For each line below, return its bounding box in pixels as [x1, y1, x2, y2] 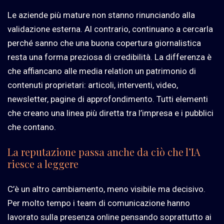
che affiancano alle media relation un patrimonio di [7, 66, 196, 76]
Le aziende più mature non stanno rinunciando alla [7, 10, 195, 20]
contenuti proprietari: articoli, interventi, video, [7, 80, 178, 90]
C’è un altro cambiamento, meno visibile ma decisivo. [7, 184, 205, 194]
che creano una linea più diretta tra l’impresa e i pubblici [7, 108, 213, 118]
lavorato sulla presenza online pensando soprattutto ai [7, 212, 211, 222]
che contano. [7, 122, 56, 132]
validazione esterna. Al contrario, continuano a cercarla [7, 24, 213, 34]
